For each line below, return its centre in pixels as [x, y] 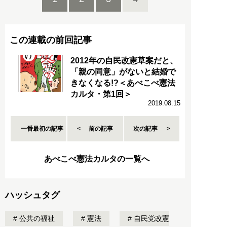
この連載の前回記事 [50, 40]
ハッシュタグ [32, 195]
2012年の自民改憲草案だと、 [124, 60]
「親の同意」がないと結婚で [123, 71]
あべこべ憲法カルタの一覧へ [97, 159]
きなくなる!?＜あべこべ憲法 [123, 83]
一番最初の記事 [42, 128]
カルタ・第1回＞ [101, 94]
